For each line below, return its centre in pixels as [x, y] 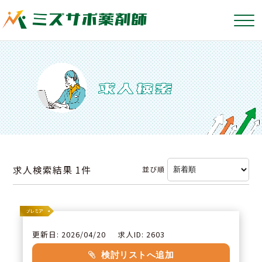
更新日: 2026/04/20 [69, 235]
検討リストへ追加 [138, 255]
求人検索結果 [44, 170]
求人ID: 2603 [141, 235]
